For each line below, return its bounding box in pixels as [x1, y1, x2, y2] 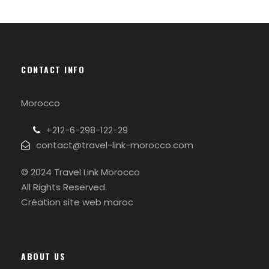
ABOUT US [21, 250, 65, 263]
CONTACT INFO [21, 63, 85, 76]
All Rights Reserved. [21, 181, 107, 194]
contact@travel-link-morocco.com [36, 139, 193, 152]
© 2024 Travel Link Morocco [21, 166, 140, 179]
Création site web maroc [21, 196, 133, 209]
